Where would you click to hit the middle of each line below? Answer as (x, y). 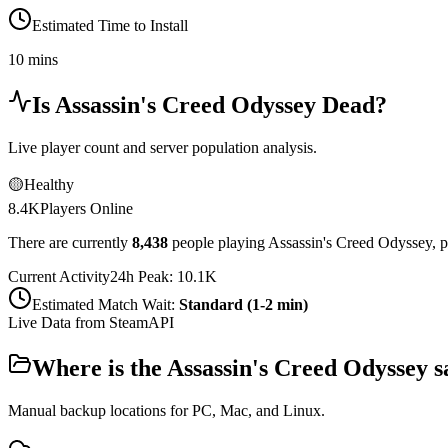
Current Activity (59, 276)
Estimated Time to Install (110, 26)
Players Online (86, 208)
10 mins (33, 60)
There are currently (68, 242)
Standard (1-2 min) (243, 304)
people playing (220, 242)
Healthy (49, 184)
